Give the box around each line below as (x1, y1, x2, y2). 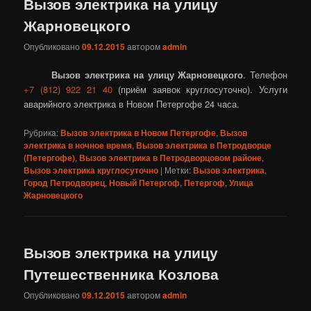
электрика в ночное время (24, 138, 133, 151)
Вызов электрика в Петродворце (136, 138, 272, 151)
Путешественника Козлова (24, 262, 219, 284)
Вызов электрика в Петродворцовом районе (79, 151, 262, 164)
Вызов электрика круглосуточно (24, 163, 159, 176)
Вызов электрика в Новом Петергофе (60, 126, 217, 139)
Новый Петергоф (109, 176, 180, 189)
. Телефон (243, 68, 287, 82)
